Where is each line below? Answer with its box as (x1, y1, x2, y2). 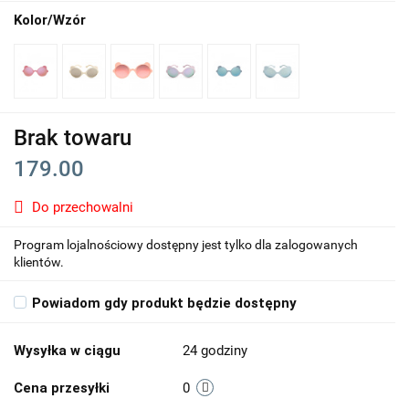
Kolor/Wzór (14, 12, 86, 28)
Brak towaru (14, 125, 131, 151)
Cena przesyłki (14, 380, 110, 396)
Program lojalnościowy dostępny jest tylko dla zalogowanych (14, 237, 358, 252)
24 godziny (183, 342, 247, 359)
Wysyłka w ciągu (14, 342, 121, 359)
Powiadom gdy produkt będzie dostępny (32, 295, 297, 311)
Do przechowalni (32, 199, 133, 215)
